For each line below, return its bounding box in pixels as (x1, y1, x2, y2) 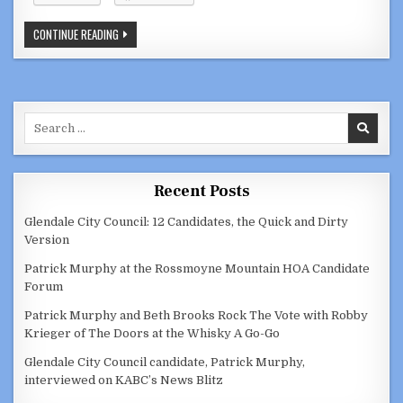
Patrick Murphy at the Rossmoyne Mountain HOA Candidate (24, 262, 371, 276)
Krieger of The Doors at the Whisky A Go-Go (24, 327, 281, 341)
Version (24, 233, 70, 247)
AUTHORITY (118, 118, 171, 137)
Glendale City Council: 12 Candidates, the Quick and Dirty (24, 215, 349, 229)
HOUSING (118, 106, 159, 125)
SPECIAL (118, 71, 155, 90)
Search (23, 113, 65, 128)
